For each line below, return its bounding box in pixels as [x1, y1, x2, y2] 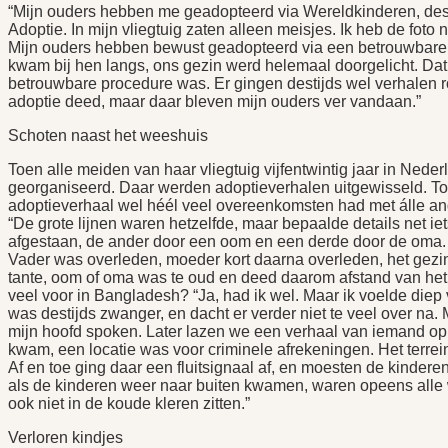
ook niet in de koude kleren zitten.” [8, 395, 250, 413]
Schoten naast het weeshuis [8, 127, 208, 145]
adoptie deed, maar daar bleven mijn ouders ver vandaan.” [8, 93, 421, 111]
